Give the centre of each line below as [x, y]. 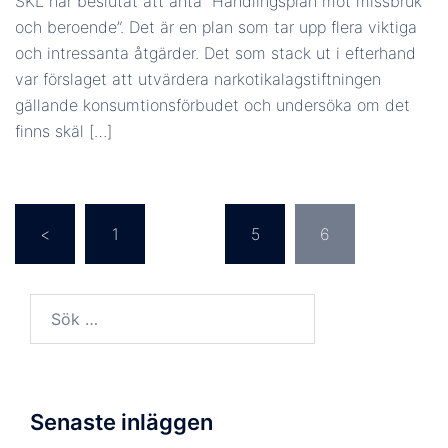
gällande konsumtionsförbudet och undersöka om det [212, 104]
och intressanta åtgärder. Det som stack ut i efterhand [215, 52]
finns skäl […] [63, 130]
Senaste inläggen [121, 421]
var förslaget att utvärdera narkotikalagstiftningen [198, 78]
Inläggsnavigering [122, 218]
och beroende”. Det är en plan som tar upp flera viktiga [216, 26]
